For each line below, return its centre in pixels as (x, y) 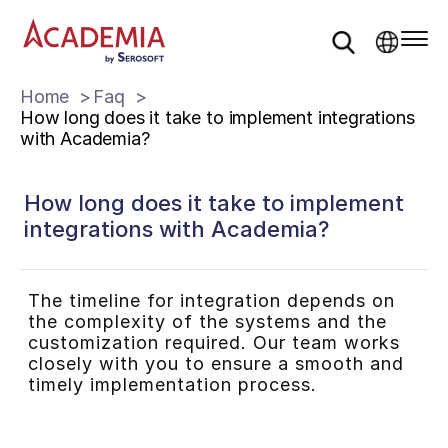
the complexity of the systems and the (207, 322)
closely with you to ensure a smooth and (215, 364)
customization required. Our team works (213, 343)
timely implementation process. (172, 385)
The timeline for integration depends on (211, 301)
